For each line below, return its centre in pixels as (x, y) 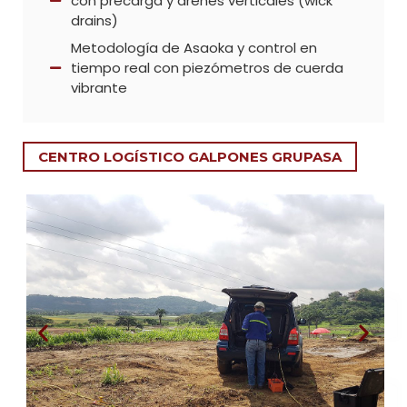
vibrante (99, 87)
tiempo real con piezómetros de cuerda (207, 67)
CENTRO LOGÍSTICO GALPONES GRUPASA (190, 156)
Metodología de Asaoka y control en (194, 47)
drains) (94, 20)
